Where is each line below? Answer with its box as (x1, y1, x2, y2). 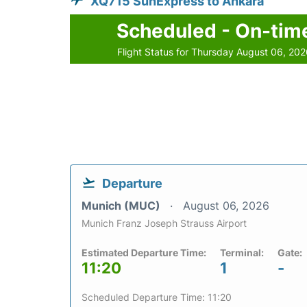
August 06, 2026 (183, 199, 269, 213)
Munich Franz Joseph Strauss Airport (82, 217, 247, 230)
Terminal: (220, 247, 264, 259)
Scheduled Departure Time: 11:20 (82, 291, 232, 304)
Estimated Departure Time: (82, 247, 206, 259)
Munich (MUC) (82, 199, 163, 213)
